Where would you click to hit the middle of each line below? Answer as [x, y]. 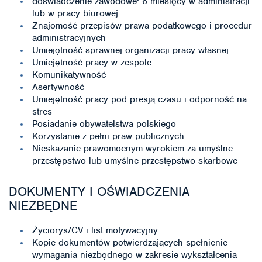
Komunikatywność [69, 75]
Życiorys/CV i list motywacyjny [95, 230]
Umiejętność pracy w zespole [92, 63]
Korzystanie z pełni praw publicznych [108, 136]
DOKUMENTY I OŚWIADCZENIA [99, 192]
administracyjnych [69, 38]
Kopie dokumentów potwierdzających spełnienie [130, 243]
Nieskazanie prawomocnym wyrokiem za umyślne [132, 149]
